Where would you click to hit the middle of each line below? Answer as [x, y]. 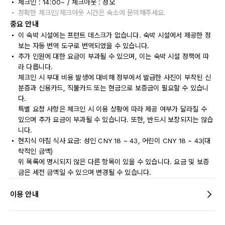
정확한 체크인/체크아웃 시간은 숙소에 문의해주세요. [92, 13]
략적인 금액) [36, 151]
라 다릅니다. [36, 67]
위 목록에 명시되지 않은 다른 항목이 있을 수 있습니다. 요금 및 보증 [114, 162]
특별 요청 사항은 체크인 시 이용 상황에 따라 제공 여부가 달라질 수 [113, 109]
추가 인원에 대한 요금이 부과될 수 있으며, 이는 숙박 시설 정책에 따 [114, 56]
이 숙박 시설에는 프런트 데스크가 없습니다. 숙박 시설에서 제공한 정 [115, 35]
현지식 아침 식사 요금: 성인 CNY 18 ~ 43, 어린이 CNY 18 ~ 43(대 [115, 141]
